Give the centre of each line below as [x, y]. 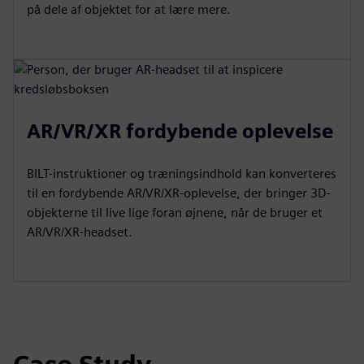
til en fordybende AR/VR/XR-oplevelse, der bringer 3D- [179, 193]
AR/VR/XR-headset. [80, 232]
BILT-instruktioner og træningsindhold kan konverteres [182, 173]
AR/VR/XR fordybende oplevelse [180, 131]
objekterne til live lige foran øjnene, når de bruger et [175, 212]
